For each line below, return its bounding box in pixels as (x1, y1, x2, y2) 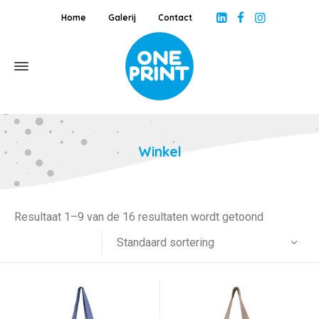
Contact (158, 11, 193, 23)
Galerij (108, 11, 137, 23)
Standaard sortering (117, 235, 215, 249)
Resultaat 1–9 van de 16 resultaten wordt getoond (14, 210, 263, 224)
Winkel (137, 143, 182, 160)
